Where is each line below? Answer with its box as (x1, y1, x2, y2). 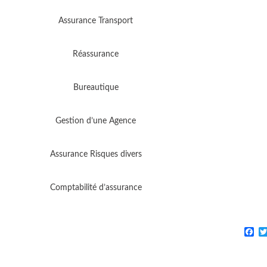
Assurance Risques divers (49, 150, 142, 159)
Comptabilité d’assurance (49, 183, 142, 192)
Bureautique (73, 83, 119, 92)
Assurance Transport (58, 16, 133, 25)
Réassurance (73, 49, 119, 58)
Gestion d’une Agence (55, 116, 136, 125)
